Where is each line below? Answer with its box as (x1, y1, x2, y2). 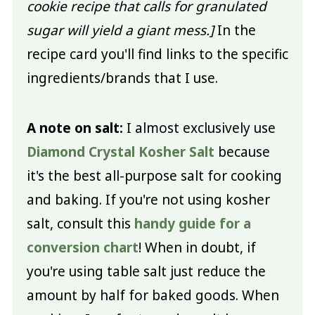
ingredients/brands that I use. (26, 68, 218, 87)
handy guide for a (134, 214, 251, 233)
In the (213, 20, 256, 39)
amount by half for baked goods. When (26, 285, 279, 304)
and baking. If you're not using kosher (26, 190, 270, 209)
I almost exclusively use (122, 118, 276, 137)
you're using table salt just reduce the (26, 262, 266, 281)
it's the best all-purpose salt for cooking (26, 166, 282, 185)
